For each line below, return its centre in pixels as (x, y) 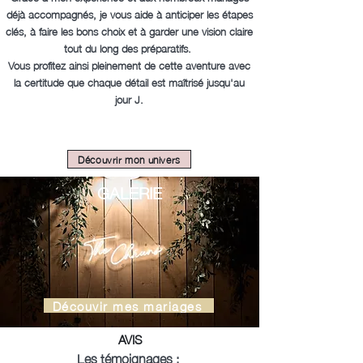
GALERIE (130, 192)
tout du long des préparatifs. (129, 48)
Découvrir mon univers (129, 159)
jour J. (129, 99)
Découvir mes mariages (127, 305)
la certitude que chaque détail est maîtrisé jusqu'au (129, 82)
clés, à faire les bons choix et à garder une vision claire (129, 31)
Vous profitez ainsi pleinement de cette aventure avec (129, 65)
